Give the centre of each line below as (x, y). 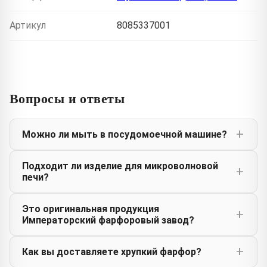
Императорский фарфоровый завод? (108, 220)
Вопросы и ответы (67, 98)
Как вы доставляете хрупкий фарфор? (112, 252)
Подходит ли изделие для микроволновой (120, 166)
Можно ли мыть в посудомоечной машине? (125, 134)
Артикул (28, 25)
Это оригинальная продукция (91, 209)
